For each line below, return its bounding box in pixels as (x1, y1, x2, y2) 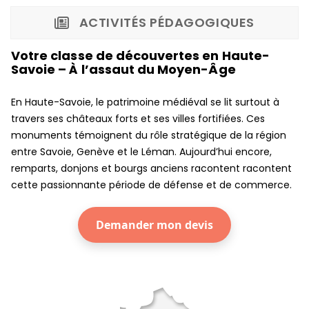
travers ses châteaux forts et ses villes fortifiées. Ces (11, 112, 265, 126)
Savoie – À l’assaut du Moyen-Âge (11, 61, 236, 79)
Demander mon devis (96, 217, 213, 233)
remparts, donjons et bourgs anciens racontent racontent (11, 161, 292, 176)
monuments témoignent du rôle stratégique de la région (11, 128, 286, 143)
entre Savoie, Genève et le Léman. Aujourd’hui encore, (11, 145, 272, 159)
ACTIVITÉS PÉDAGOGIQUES (79, 14, 255, 32)
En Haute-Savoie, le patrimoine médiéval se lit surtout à (11, 95, 279, 110)
